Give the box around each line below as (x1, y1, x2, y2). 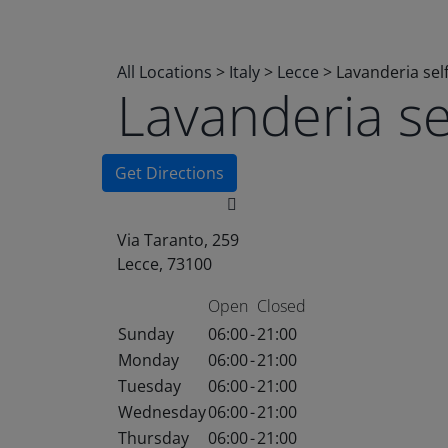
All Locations (117, 61, 212, 83)
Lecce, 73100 (117, 253, 212, 275)
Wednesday (118, 401, 206, 423)
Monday (118, 349, 179, 371)
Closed (257, 295, 306, 317)
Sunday (118, 323, 174, 345)
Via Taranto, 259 (117, 229, 239, 251)
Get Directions (115, 162, 224, 184)
